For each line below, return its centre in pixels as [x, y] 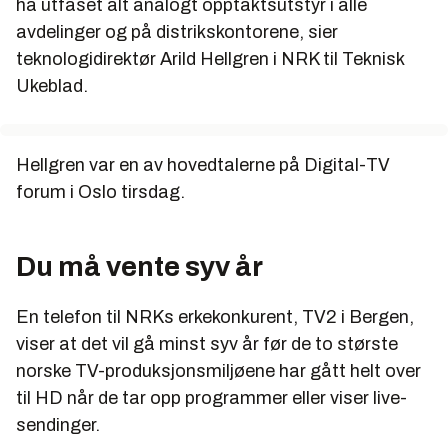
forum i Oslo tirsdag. [100, 191]
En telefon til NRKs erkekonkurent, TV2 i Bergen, [215, 316]
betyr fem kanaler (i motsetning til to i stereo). [213, 30]
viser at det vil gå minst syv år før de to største [207, 343]
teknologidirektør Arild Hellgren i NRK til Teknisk [210, 58]
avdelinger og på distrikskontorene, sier [177, 31]
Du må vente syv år [139, 266]
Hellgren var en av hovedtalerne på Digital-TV [203, 164]
